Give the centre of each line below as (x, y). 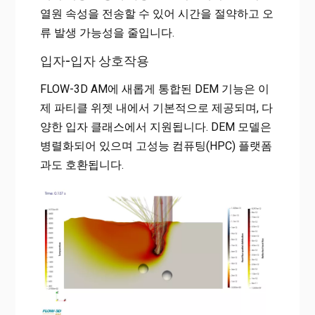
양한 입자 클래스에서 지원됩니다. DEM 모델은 (155, 127)
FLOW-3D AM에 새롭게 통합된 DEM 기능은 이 (154, 89)
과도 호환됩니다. (82, 165)
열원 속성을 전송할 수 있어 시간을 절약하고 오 (156, 14)
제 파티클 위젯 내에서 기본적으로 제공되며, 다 (156, 108)
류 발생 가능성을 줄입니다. (107, 33)
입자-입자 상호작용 (94, 61)
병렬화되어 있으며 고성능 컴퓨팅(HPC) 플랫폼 (156, 146)
